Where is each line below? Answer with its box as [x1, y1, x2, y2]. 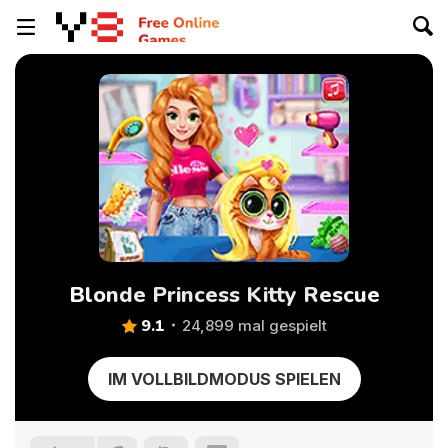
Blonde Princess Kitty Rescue [68, 280, 380, 310]
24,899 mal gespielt [181, 316, 327, 335]
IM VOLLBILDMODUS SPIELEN [107, 369, 341, 389]
